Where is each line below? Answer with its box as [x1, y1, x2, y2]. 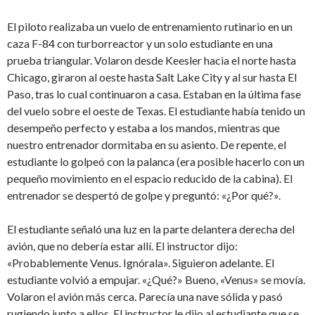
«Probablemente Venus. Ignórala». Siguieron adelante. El [7, 256, 274, 270]
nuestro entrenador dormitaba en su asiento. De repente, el [7, 138, 286, 152]
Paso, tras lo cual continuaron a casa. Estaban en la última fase [7, 87, 301, 101]
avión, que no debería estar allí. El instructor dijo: [7, 239, 238, 253]
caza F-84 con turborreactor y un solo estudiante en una [7, 37, 273, 51]
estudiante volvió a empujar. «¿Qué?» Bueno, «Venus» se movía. [7, 273, 305, 287]
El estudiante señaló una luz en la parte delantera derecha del [7, 222, 295, 236]
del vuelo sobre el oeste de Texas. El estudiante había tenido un [7, 104, 305, 118]
